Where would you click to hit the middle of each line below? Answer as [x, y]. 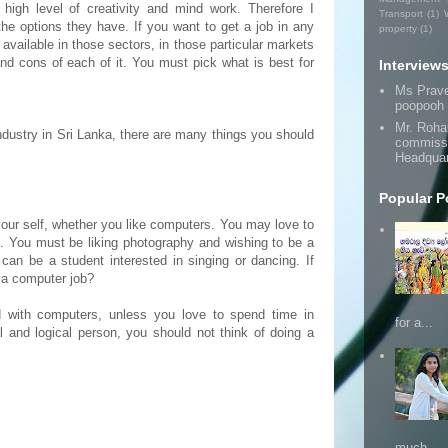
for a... [414, 322]
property [398, 28]
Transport [401, 13]
